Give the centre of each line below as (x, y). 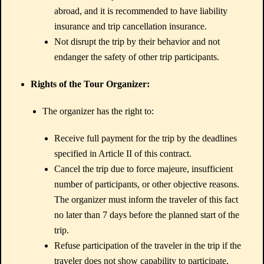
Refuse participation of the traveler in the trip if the (148, 245)
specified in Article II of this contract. (123, 154)
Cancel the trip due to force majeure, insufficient (143, 169)
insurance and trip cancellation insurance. (131, 26)
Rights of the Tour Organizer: (90, 84)
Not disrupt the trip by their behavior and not (137, 42)
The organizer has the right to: (98, 111)
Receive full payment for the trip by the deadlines (146, 138)
